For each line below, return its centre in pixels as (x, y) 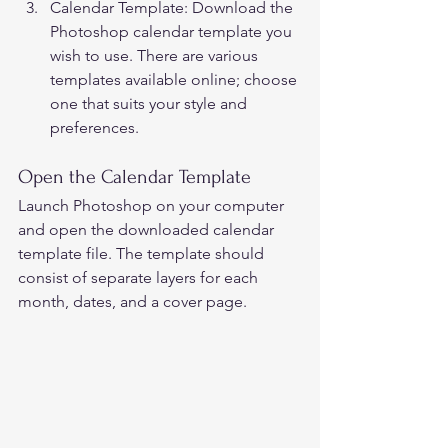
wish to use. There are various (156, 55)
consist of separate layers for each (140, 277)
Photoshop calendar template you (173, 31)
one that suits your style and (150, 103)
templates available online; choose (175, 79)
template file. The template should (143, 253)
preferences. (98, 127)
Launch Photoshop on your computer (153, 205)
